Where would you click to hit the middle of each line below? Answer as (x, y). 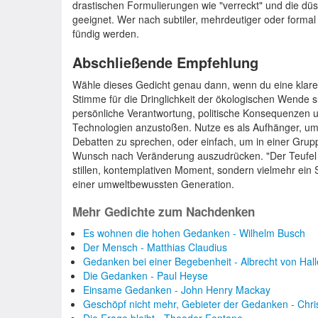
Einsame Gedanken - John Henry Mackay (177, 290)
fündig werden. (106, 33)
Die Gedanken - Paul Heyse (146, 275)
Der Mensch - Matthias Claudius (155, 247)
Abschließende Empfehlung (165, 62)
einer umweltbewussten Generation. (153, 184)
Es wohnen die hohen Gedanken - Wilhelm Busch (194, 233)
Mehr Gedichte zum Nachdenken (164, 212)
